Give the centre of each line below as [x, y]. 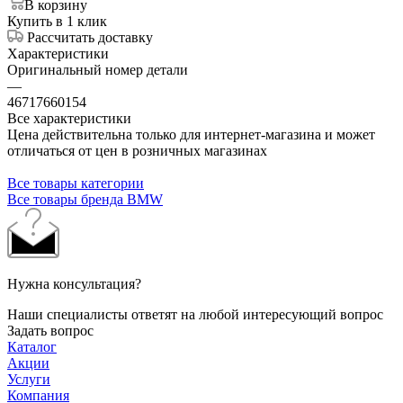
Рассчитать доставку [90, 37]
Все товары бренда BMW [85, 199]
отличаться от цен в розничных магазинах [137, 150]
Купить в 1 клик [57, 21]
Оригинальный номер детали [98, 69]
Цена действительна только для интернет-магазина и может [191, 134]
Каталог [32, 346]
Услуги [29, 379]
